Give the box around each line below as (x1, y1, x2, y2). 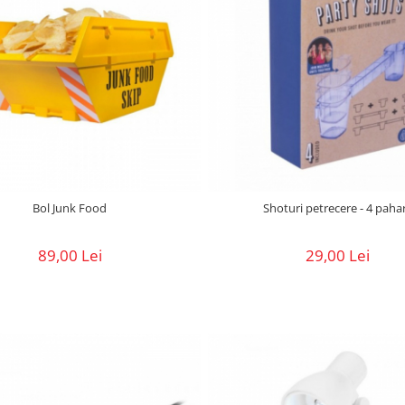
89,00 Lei (37, 245, 102, 267)
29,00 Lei (306, 245, 371, 267)
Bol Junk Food (33, 200, 108, 217)
